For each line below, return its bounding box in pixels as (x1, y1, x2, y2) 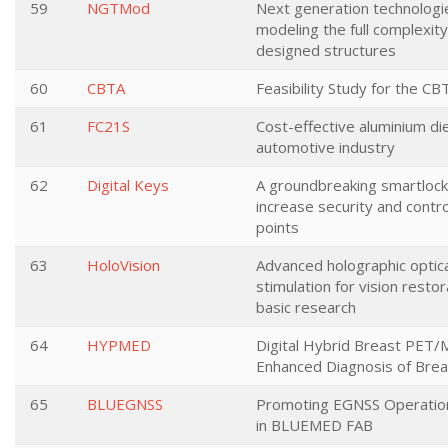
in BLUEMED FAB (256, 415, 373, 435)
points (256, 217, 299, 237)
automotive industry (256, 137, 395, 157)
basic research (256, 297, 356, 317)
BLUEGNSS (87, 394, 163, 414)
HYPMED (87, 335, 151, 355)
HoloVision (87, 255, 160, 275)
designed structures (256, 40, 396, 60)
